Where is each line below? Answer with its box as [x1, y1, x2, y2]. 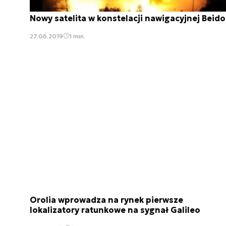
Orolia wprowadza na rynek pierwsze [30, 195, 183, 205]
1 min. [69, 32, 85, 40]
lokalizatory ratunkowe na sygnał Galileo [30, 205, 200, 215]
